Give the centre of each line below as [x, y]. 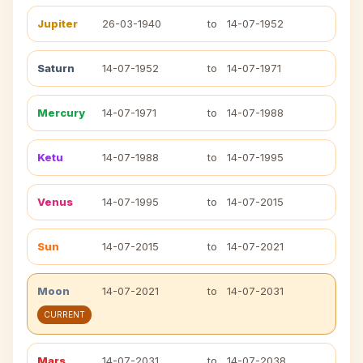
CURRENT [64, 314]
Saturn [56, 68]
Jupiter [58, 23]
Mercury [61, 113]
